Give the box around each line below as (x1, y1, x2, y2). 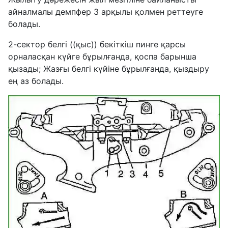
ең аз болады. (8, 76, 64, 87)
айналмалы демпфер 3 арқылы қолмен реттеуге (8, 7, 203, 17)
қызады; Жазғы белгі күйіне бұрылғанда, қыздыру (8, 64, 209, 74)
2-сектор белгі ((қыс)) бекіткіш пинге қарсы (8, 39, 186, 50)
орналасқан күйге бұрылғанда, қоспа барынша (8, 51, 196, 62)
